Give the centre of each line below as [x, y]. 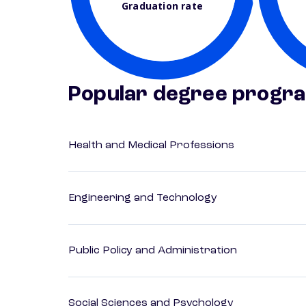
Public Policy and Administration [153, 251]
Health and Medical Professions [151, 146]
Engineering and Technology [143, 198]
